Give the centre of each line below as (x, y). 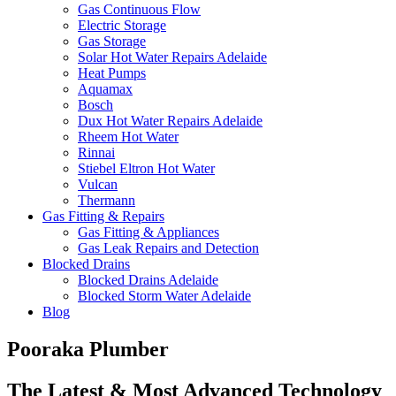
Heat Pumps (112, 72)
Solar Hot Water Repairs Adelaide (172, 57)
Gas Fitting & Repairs (103, 216)
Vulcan (98, 184)
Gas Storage (112, 41)
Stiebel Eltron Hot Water (146, 168)
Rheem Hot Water (128, 136)
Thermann (107, 200)
